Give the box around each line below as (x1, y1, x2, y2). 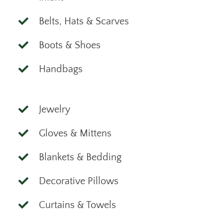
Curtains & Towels (38, 199, 116, 211)
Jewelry (38, 104, 70, 115)
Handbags (38, 63, 83, 75)
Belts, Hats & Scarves (38, 15, 129, 27)
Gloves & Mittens (38, 127, 111, 139)
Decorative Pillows (38, 175, 118, 187)
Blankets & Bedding (38, 151, 121, 163)
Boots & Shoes (38, 39, 101, 51)
